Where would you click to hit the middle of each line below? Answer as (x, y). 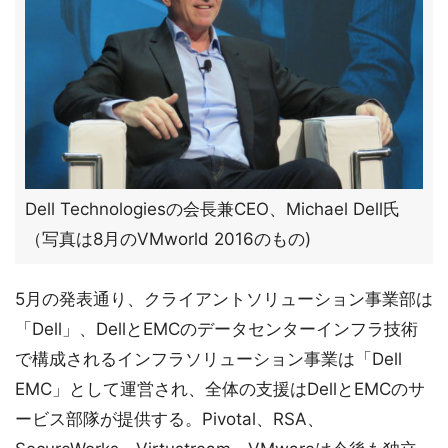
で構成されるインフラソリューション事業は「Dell (208, 359)
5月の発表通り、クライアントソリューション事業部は (224, 299)
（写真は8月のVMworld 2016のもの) (168, 239)
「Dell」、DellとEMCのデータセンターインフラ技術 (216, 329)
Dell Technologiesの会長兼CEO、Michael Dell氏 (212, 209)
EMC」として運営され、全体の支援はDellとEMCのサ (220, 389)
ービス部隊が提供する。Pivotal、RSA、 (169, 419)
